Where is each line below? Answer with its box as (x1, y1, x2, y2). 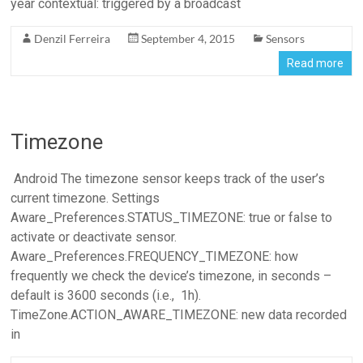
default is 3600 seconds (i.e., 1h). (11, 288, 202, 303)
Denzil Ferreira (34, 32, 111, 45)
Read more (286, 57, 344, 70)
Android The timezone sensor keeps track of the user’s (11, 171, 326, 186)
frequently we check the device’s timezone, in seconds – (11, 268, 332, 284)
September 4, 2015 (141, 32, 236, 45)
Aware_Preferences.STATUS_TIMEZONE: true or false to (11, 210, 333, 225)
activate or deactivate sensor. (11, 229, 177, 245)
